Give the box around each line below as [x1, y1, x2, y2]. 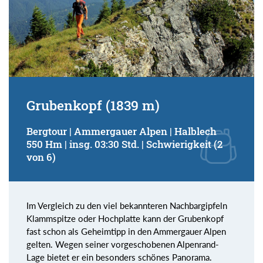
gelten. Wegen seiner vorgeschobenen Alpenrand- [26, 239, 219, 250]
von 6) [26, 151, 56, 164]
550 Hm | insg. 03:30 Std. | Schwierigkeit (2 [26, 138, 222, 151]
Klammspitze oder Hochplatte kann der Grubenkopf [26, 213, 224, 224]
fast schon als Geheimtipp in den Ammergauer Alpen [26, 226, 226, 237]
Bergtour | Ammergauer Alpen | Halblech [26, 125, 217, 138]
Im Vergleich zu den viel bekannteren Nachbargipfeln [26, 200, 227, 211]
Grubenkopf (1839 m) [26, 96, 160, 114]
